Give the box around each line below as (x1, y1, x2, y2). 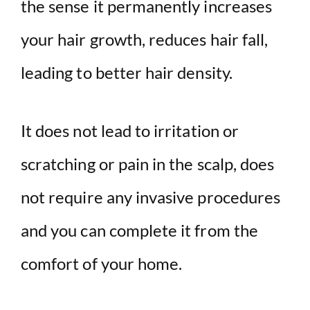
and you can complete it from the (21, 220, 258, 241)
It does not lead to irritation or (21, 120, 239, 141)
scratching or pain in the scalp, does (21, 154, 275, 174)
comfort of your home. (21, 253, 183, 274)
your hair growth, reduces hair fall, (21, 29, 268, 50)
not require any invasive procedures (21, 187, 281, 208)
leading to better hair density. (21, 62, 232, 83)
